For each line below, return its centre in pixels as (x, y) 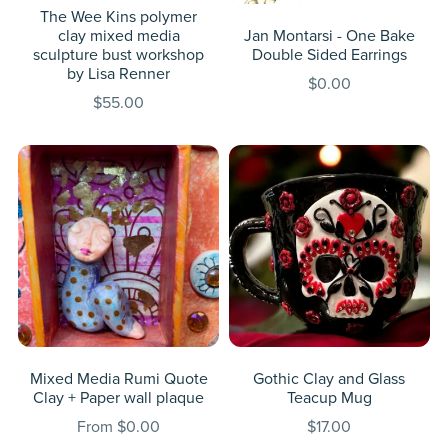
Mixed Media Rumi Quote (118, 378)
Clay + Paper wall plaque (119, 397)
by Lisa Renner (119, 74)
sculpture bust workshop (119, 55)
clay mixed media (118, 36)
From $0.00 (119, 426)
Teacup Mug (329, 397)
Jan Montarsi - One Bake (329, 36)
